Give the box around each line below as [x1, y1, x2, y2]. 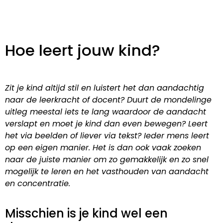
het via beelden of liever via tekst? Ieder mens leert [5, 130, 209, 142]
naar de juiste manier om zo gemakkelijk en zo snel [5, 154, 209, 166]
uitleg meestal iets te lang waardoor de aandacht [5, 106, 206, 118]
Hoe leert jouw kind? [5, 39, 160, 62]
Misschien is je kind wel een [5, 205, 168, 222]
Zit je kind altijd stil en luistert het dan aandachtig [5, 82, 204, 94]
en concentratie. [5, 178, 70, 190]
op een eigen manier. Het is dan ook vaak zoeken [5, 142, 201, 154]
